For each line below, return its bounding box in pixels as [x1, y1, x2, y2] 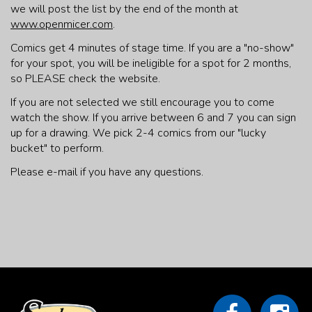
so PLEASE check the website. [10, 71, 160, 87]
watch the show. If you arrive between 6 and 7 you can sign [10, 110, 296, 126]
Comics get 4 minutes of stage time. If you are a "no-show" [10, 40, 294, 56]
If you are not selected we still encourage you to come [10, 95, 274, 111]
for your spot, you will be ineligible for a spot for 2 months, [10, 56, 291, 72]
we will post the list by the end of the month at [10, 1, 238, 17]
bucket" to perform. [10, 141, 104, 157]
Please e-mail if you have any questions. [10, 164, 203, 180]
